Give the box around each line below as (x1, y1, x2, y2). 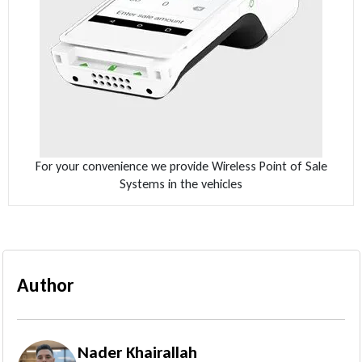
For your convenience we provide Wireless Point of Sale (35, 158, 327, 175)
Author (17, 273, 74, 297)
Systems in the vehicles (120, 176, 242, 192)
